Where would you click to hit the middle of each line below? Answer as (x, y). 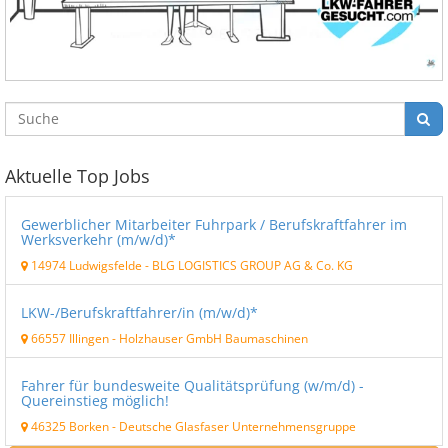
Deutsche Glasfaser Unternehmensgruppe (237, 425)
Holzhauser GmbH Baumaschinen (213, 337)
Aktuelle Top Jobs (77, 175)
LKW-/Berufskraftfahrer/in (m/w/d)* (139, 312)
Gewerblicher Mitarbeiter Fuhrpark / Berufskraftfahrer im (214, 224)
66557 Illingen (68, 337)
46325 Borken (68, 425)
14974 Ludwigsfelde (85, 264)
